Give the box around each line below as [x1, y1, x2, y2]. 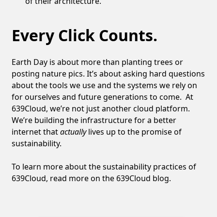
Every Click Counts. [12, 24, 157, 46]
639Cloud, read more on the [12, 172, 116, 184]
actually [60, 126, 86, 137]
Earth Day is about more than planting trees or [12, 56, 183, 67]
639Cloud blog [116, 172, 169, 184]
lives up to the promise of [86, 126, 182, 137]
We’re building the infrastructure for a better [12, 114, 176, 125]
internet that [12, 126, 60, 137]
